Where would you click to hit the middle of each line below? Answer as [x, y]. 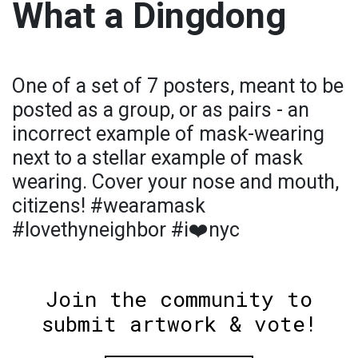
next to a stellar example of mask [157, 157]
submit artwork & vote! [179, 323]
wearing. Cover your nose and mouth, [175, 181]
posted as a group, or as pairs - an [161, 109]
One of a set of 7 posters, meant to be [178, 86]
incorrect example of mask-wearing [168, 133]
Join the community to [179, 298]
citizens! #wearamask [109, 205]
